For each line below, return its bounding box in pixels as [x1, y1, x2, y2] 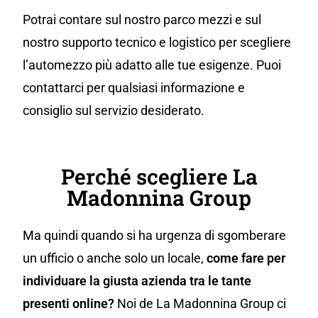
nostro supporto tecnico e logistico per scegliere [23, 35, 291, 50]
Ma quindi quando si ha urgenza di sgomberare [23, 228, 286, 243]
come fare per [207, 251, 285, 266]
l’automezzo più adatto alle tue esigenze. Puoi [23, 57, 281, 73]
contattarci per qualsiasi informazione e [23, 80, 245, 96]
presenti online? [23, 296, 117, 312]
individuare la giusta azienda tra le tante [23, 273, 251, 289]
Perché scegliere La [60, 163, 258, 191]
